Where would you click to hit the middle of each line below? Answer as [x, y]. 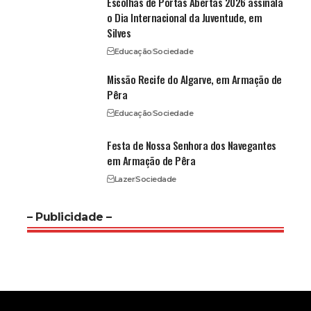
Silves [119, 33]
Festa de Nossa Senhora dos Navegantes [192, 145]
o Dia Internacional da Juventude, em [185, 18]
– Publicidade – [69, 217]
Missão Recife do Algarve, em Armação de [194, 79]
